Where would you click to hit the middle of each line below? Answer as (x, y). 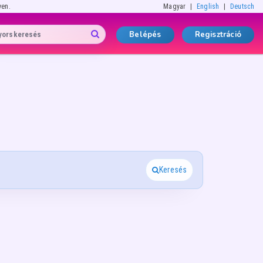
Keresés (173, 170)
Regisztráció (218, 34)
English (208, 6)
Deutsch (242, 6)
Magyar (174, 6)
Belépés (145, 34)
